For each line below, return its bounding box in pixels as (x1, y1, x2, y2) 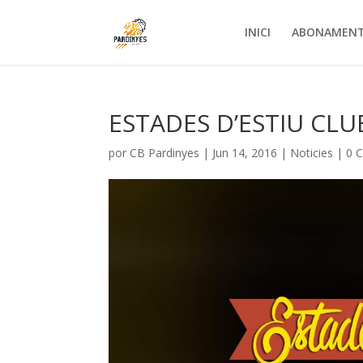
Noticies (290, 145, 334, 160)
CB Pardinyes (130, 145, 200, 160)
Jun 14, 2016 (212, 145, 278, 160)
